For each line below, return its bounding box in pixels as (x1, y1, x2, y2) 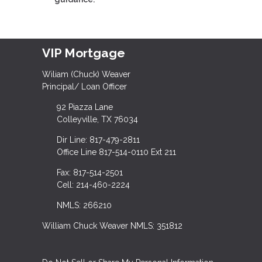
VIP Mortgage (42, 45, 125, 60)
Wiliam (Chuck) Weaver (42, 70, 130, 80)
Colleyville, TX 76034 (56, 115, 138, 125)
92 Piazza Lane (56, 102, 113, 112)
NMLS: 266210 (56, 201, 112, 211)
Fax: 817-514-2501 (56, 168, 123, 178)
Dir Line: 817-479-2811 (56, 135, 140, 145)
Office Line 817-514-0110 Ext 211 (56, 147, 176, 157)
